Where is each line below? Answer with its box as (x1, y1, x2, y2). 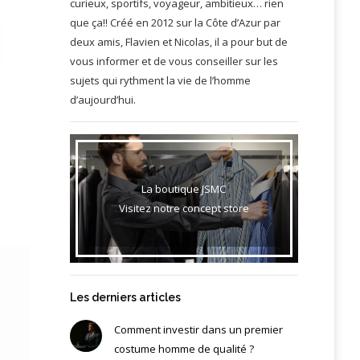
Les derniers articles (69, 290, 181, 304)
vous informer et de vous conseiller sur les (69, 53, 278, 68)
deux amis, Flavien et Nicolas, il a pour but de (69, 34, 288, 49)
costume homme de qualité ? (113, 341, 254, 356)
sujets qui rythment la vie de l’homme (69, 72, 251, 88)
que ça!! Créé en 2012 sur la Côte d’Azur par (69, 14, 280, 30)
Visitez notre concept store (118, 200, 249, 215)
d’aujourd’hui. (69, 92, 136, 107)
